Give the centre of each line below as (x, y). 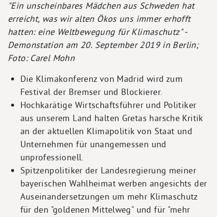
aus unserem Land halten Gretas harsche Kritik (111, 118)
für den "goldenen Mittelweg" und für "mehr (105, 209)
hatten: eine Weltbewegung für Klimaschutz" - (97, 31)
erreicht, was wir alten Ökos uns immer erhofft (99, 18)
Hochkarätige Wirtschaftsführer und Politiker (108, 105)
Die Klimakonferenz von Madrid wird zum (101, 78)
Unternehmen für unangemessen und (93, 144)
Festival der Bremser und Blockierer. (91, 92)
